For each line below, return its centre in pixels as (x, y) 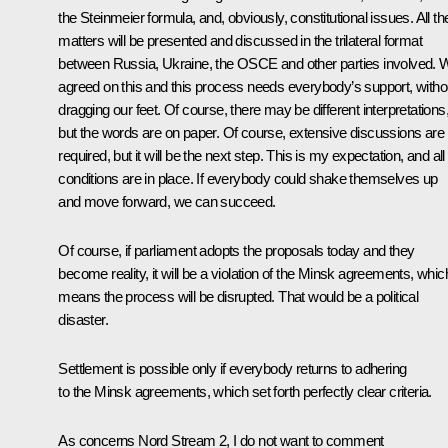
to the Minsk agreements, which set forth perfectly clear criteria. (245, 391)
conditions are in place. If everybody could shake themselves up (248, 178)
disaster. (83, 319)
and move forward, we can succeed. (167, 201)
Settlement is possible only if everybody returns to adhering (232, 368)
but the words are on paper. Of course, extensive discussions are (251, 132)
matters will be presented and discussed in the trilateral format (240, 40)
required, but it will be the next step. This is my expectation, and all (251, 155)
